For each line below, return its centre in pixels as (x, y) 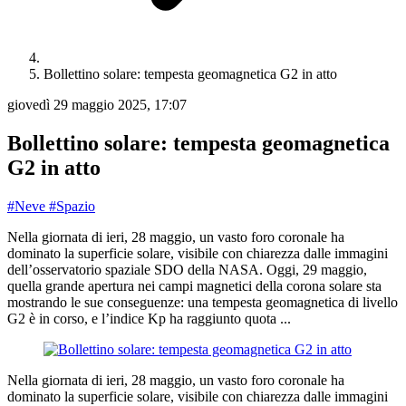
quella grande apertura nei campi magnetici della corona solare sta (194, 285)
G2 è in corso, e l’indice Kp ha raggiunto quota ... (149, 318)
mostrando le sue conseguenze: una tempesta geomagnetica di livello (203, 302)
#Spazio (72, 206)
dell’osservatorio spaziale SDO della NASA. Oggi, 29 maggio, (187, 269)
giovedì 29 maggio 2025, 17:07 (97, 105)
